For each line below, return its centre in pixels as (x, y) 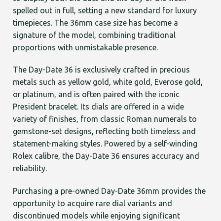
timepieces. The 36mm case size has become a (96, 22)
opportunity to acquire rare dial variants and (93, 203)
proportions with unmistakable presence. (86, 47)
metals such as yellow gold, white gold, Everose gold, (108, 82)
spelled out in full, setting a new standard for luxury (105, 10)
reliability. (30, 168)
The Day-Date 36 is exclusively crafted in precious (102, 70)
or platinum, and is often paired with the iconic (96, 94)
